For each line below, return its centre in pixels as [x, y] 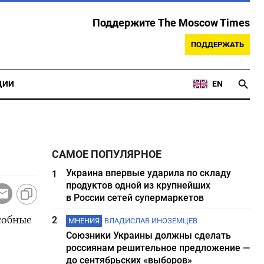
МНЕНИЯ [84, 221]
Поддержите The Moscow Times [171, 23]
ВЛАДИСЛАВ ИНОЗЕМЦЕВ [151, 221]
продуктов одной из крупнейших [138, 185]
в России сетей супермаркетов [135, 198]
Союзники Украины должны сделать [149, 235]
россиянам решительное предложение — [158, 248]
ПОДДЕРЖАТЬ [217, 44]
